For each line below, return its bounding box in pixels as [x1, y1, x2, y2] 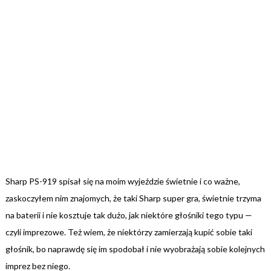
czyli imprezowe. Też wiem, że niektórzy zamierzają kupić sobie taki [5, 227, 252, 238]
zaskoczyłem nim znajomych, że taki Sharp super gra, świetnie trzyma [5, 193, 261, 204]
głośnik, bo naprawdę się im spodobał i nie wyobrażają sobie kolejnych [5, 244, 265, 255]
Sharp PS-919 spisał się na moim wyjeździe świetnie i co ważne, [5, 176, 240, 187]
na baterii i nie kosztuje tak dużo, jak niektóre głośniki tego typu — [5, 210, 252, 221]
